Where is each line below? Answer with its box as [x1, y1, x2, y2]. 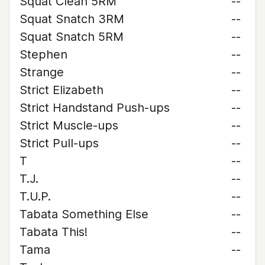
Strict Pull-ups [20, 136, 99, 150]
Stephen [20, 47, 67, 62]
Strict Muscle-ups [20, 118, 118, 132]
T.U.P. [20, 189, 51, 203]
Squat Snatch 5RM [20, 30, 124, 44]
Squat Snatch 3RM [20, 12, 124, 26]
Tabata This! [20, 225, 88, 239]
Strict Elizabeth [20, 83, 104, 97]
